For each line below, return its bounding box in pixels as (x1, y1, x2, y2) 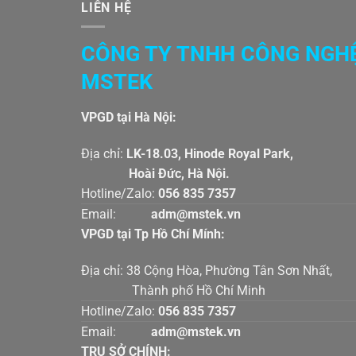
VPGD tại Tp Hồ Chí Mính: (81, 226, 225, 242)
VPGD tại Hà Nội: (81, 110, 176, 126)
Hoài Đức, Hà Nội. (81, 165, 230, 181)
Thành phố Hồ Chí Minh (81, 282, 265, 298)
